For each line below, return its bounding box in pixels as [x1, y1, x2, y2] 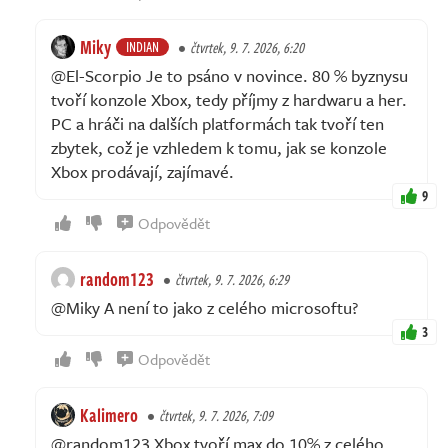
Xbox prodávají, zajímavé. [51, 158, 234, 184]
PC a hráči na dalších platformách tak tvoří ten [51, 110, 384, 136]
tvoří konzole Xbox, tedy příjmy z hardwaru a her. [51, 86, 407, 112]
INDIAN [126, 35, 159, 57]
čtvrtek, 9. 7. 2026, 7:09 [159, 404, 273, 426]
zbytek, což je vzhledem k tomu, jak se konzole [51, 134, 387, 160]
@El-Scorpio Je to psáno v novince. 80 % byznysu [51, 62, 408, 88]
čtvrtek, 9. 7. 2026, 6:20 [190, 36, 304, 58]
